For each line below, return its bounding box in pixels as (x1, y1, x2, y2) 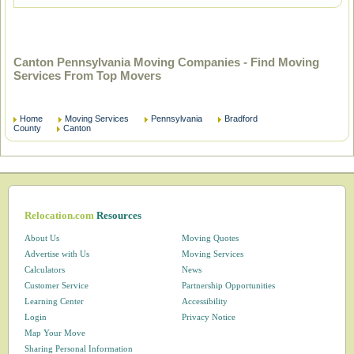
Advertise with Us (24, 249, 90, 258)
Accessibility (181, 296, 228, 306)
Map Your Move (24, 328, 86, 337)
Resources (96, 209, 142, 221)
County (13, 123, 41, 133)
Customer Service (24, 281, 89, 290)
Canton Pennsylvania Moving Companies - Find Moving (13, 55, 319, 69)
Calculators (24, 265, 66, 274)
